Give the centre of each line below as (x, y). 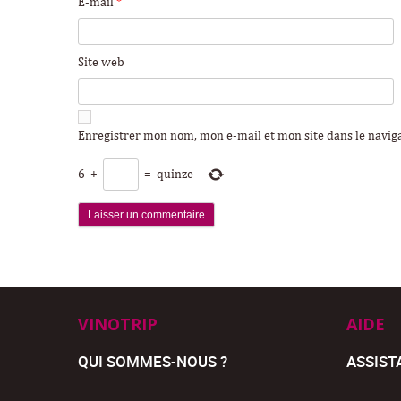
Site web (101, 62)
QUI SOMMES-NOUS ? (153, 361)
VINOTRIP (118, 324)
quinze (175, 175)
